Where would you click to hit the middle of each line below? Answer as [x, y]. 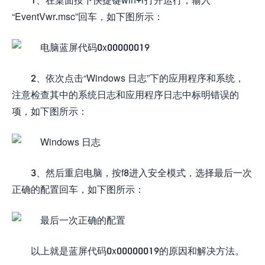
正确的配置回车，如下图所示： [78, 189]
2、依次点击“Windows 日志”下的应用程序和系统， [138, 77]
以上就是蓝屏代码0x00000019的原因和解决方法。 [138, 250]
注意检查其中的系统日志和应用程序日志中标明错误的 [125, 94]
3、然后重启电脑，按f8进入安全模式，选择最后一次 [141, 172]
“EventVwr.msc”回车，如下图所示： [88, 16]
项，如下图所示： [50, 111]
